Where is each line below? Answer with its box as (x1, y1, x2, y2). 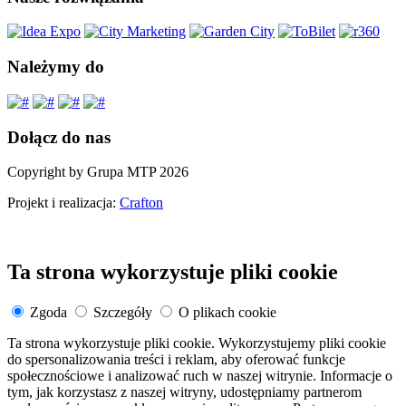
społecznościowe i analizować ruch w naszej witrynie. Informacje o (7, 368, 392, 384)
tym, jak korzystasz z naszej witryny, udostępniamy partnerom (7, 384, 362, 401)
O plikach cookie (179, 304, 276, 321)
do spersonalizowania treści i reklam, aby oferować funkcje (7, 352, 345, 368)
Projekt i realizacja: (7, 195, 120, 211)
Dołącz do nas (7, 127, 111, 147)
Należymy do (7, 57, 104, 77)
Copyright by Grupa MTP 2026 (7, 164, 188, 180)
